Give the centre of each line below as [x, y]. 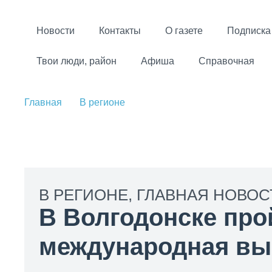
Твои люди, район [76, 61]
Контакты [120, 31]
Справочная [226, 61]
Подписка [249, 31]
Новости [56, 31]
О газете [184, 31]
